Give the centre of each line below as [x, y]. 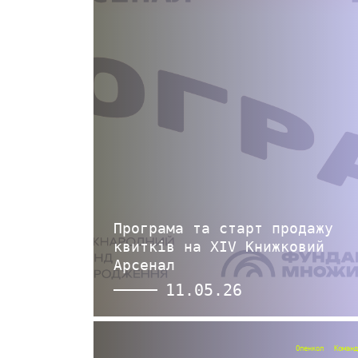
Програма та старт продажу [223, 228]
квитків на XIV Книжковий [219, 247]
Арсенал [144, 265]
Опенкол [309, 348]
